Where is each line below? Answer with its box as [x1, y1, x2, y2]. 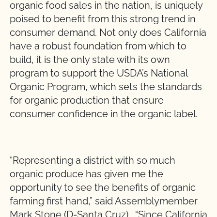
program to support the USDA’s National [10, 67, 187, 79]
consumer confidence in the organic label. [10, 108, 198, 120]
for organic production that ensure [10, 94, 164, 106]
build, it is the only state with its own [10, 54, 170, 65]
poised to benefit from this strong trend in [10, 13, 196, 25]
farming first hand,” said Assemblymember [10, 195, 198, 207]
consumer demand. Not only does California [10, 27, 206, 38]
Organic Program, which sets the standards [10, 81, 202, 93]
